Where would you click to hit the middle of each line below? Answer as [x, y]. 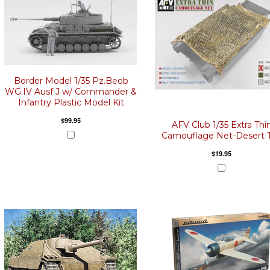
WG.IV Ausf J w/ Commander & [71, 92]
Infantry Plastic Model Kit [71, 102]
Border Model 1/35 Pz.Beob [71, 81]
